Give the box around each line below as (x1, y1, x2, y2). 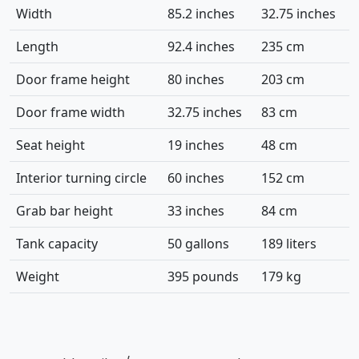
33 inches (167, 202, 228, 220)
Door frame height (16, 71, 133, 89)
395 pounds (167, 268, 242, 286)
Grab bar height (16, 202, 116, 220)
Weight (16, 268, 63, 286)
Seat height (16, 136, 88, 155)
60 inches (167, 169, 228, 188)
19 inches (167, 136, 228, 155)
